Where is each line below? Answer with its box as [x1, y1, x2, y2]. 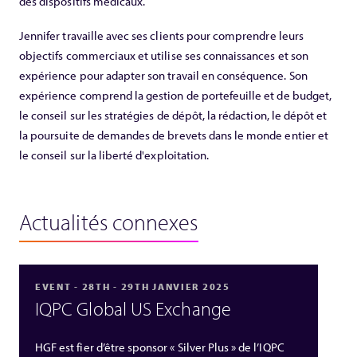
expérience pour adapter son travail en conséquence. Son [19, 67, 308, 83]
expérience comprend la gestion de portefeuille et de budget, [19, 87, 331, 103]
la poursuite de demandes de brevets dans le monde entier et [19, 127, 328, 143]
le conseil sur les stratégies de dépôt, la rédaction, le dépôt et [19, 107, 328, 123]
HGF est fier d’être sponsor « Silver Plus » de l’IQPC [35, 339, 284, 355]
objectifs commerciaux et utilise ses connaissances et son [19, 47, 308, 63]
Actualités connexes [19, 207, 198, 236]
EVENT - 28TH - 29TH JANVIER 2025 [35, 280, 230, 292]
